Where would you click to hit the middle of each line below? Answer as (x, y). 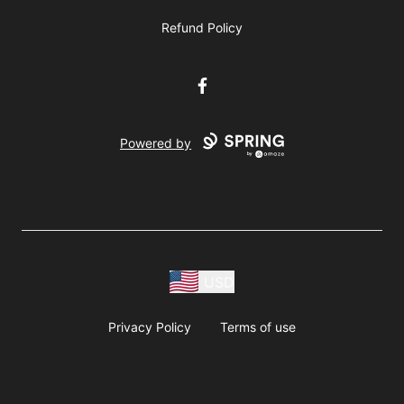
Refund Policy (202, 28)
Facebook (224, 85)
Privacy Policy (150, 327)
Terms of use (258, 327)
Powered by (156, 143)
